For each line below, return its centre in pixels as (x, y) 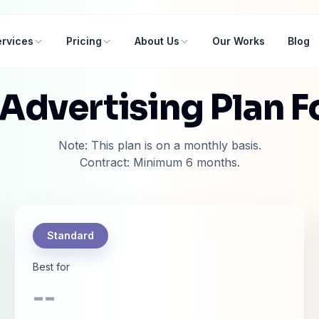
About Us (157, 41)
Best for (52, 267)
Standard (71, 235)
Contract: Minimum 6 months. (159, 162)
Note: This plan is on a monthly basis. (159, 145)
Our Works (238, 41)
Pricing (84, 41)
